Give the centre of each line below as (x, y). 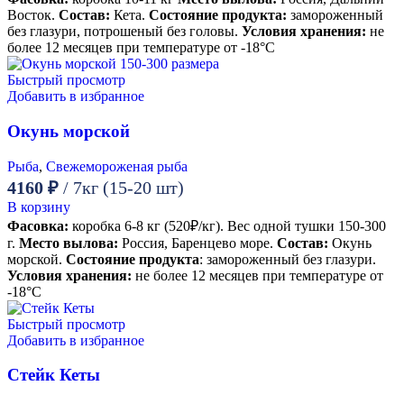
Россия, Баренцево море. (197, 243)
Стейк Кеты (54, 375)
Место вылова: (69, 243)
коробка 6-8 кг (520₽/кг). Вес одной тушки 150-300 (227, 225)
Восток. (33, 15)
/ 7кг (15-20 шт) (124, 187)
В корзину (39, 207)
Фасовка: (38, 225)
